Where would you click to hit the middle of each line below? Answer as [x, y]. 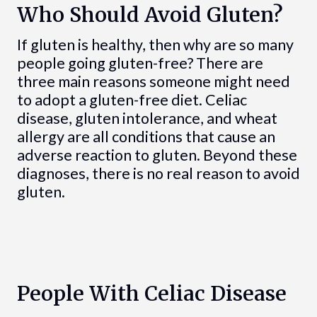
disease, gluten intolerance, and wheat [147, 119]
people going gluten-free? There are [140, 63]
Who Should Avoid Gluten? [150, 15]
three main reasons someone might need [153, 82]
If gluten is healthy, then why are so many [155, 45]
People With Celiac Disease [151, 294]
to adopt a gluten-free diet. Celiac [132, 100]
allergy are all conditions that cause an [146, 137]
